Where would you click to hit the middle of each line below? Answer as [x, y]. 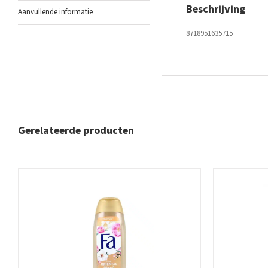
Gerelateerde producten [76, 130]
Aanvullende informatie [55, 12]
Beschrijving [216, 9]
